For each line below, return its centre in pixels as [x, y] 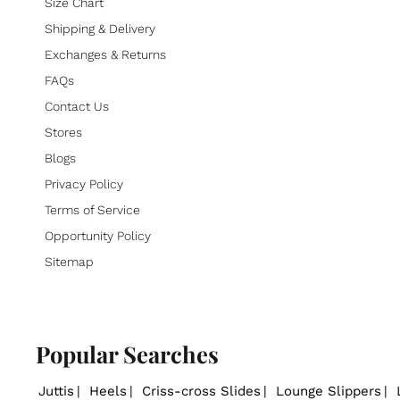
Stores [63, 133]
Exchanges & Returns [105, 55]
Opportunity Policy [98, 236]
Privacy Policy [84, 184]
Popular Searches [127, 353]
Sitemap [69, 262]
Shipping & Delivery [100, 29]
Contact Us [77, 107]
